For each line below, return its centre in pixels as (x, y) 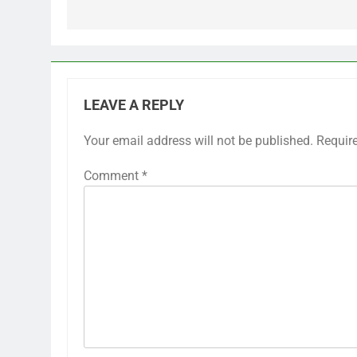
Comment (113, 175)
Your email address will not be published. (198, 140)
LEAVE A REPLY (134, 105)
